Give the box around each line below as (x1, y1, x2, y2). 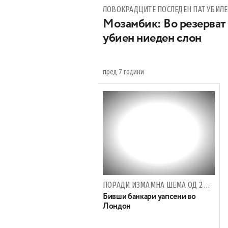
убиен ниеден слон (103, 32, 202, 44)
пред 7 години (103, 68, 144, 76)
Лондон (103, 203, 131, 211)
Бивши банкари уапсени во (103, 193, 196, 201)
